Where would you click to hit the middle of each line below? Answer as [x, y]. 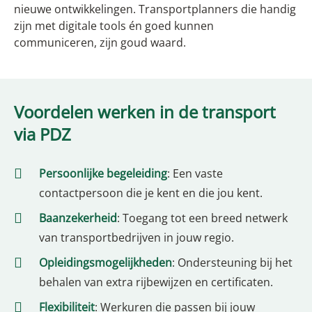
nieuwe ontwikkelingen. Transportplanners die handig [155, 9]
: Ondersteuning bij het [232, 263]
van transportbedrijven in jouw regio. [136, 238]
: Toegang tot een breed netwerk [202, 218]
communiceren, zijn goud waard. [100, 43]
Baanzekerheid [78, 218]
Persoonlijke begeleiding [103, 174]
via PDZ [42, 134]
